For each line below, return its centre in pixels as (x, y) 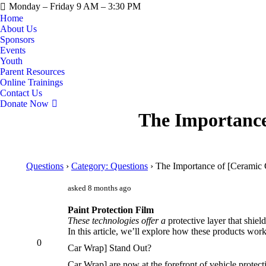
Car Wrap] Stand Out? (110, 248)
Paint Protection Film (111, 210)
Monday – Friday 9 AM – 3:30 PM (75, 6)
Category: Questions (110, 166)
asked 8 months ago (99, 188)
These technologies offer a (117, 221)
